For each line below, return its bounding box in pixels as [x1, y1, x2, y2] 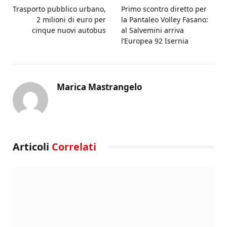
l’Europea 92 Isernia [121, 35, 188, 46]
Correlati [52, 139, 96, 154]
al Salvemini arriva [121, 25, 184, 35]
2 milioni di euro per [36, 14, 106, 24]
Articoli [13, 139, 52, 154]
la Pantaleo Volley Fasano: [121, 14, 208, 24]
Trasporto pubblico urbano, [13, 4, 106, 14]
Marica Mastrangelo [57, 81, 142, 93]
